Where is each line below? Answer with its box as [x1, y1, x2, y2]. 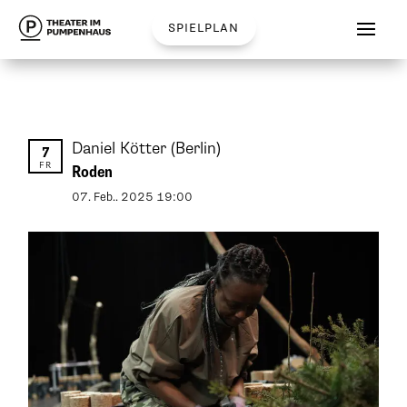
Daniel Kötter [72, 139, 172, 158]
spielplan [168, 19, 239, 36]
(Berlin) [171, 139, 222, 158]
